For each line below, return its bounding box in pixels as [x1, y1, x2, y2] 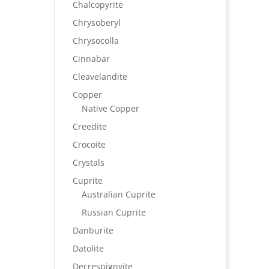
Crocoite [72, 139, 106, 151]
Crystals [72, 157, 104, 169]
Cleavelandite [72, 71, 127, 83]
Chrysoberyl [72, 17, 121, 29]
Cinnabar [72, 53, 110, 65]
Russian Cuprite [81, 207, 146, 219]
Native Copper [81, 103, 139, 115]
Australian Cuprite [81, 189, 156, 201]
